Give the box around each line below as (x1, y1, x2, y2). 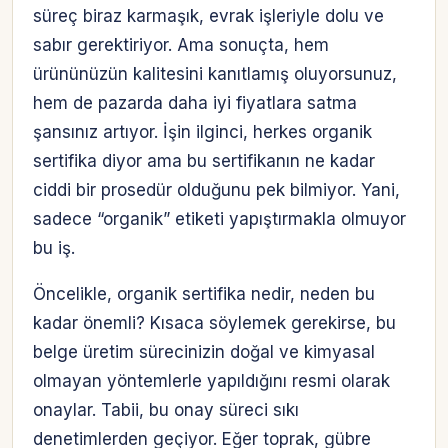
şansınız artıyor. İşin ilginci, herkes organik (33, 122, 372, 143)
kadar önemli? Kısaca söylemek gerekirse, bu (33, 313, 396, 334)
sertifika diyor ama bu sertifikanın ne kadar (33, 151, 375, 172)
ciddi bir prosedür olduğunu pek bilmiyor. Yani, (33, 180, 400, 201)
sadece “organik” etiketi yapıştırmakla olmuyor (33, 209, 406, 230)
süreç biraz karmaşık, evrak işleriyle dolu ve (33, 6, 384, 27)
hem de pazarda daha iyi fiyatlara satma (33, 93, 357, 114)
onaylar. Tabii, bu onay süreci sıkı (33, 400, 299, 421)
